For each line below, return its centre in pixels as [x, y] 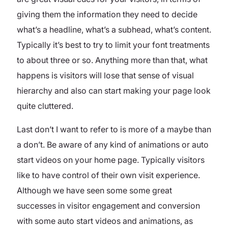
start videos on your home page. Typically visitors [111, 160]
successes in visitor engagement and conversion [108, 205]
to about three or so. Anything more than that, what [112, 60]
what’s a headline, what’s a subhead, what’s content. [114, 29]
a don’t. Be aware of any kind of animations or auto [113, 144]
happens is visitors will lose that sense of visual [105, 75]
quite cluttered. [45, 106]
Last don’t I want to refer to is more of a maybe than [114, 129]
